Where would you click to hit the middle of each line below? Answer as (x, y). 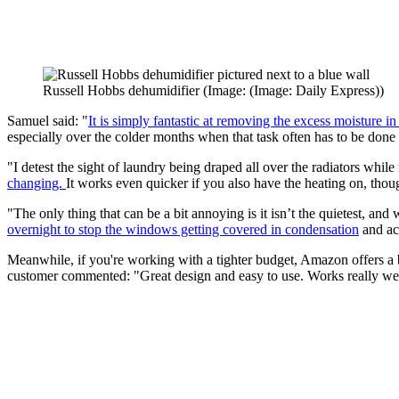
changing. (37, 183)
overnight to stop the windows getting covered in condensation (183, 230)
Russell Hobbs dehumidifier (121, 91)
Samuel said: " (48, 121)
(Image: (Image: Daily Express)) (293, 91)
